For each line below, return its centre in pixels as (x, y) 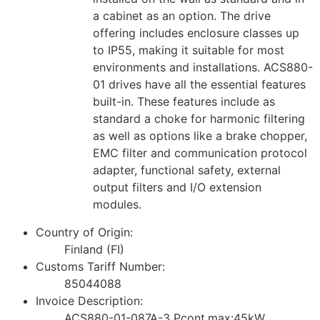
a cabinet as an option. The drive (182, 16)
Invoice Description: (89, 300)
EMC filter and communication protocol (200, 153)
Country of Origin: (84, 232)
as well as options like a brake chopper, (200, 136)
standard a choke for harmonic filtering (199, 119)
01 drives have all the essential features (199, 85)
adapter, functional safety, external (187, 170)
